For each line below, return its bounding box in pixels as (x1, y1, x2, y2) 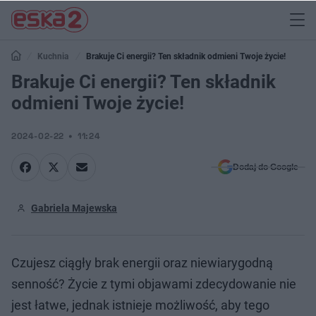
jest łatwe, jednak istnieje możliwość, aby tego (11, 298, 269, 312)
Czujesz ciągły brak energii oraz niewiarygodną (11, 255, 273, 270)
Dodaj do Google (233, 162, 298, 172)
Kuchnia (37, 51, 68, 61)
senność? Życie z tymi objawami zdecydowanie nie (11, 276, 296, 291)
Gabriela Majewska (31, 202, 117, 214)
